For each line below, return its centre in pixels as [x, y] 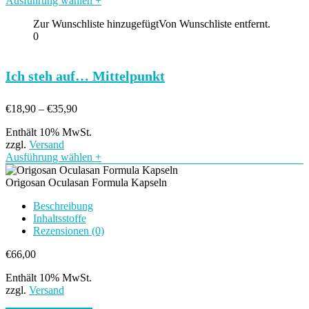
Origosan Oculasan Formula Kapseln [86, 182]
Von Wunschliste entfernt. [215, 24]
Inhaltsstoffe [60, 218]
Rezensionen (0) [69, 231]
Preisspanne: [104, 108]
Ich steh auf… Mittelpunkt [85, 76]
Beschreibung [63, 206]
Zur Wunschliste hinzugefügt [96, 24]
